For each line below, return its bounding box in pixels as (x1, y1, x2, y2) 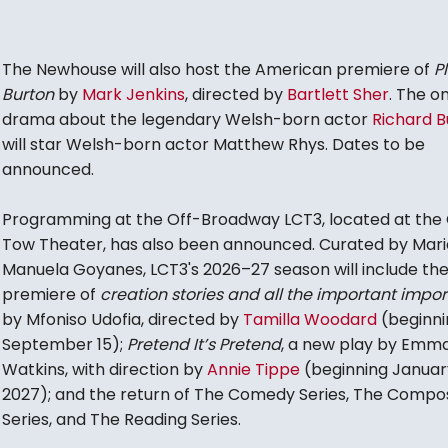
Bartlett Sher (286, 83, 389, 107)
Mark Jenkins (81, 83, 185, 107)
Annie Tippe (206, 358, 300, 382)
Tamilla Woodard (242, 308, 377, 332)
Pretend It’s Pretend (126, 333, 281, 357)
